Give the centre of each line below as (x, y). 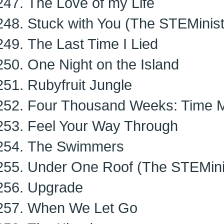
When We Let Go (82, 208)
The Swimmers (76, 146)
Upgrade (55, 187)
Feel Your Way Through (103, 126)
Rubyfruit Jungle (80, 85)
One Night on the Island (103, 64)
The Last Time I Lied (93, 44)
